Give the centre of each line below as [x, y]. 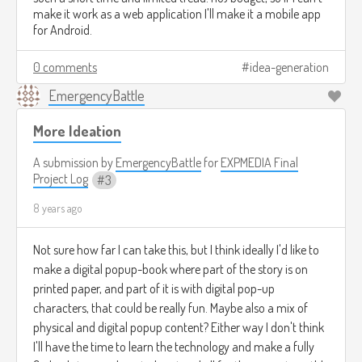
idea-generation [289, 67]
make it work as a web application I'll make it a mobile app [177, 13]
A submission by [74, 162]
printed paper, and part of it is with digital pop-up [154, 288]
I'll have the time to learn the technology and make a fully [174, 346]
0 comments [65, 67]
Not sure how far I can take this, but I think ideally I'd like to [176, 249]
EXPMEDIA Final [259, 162]
